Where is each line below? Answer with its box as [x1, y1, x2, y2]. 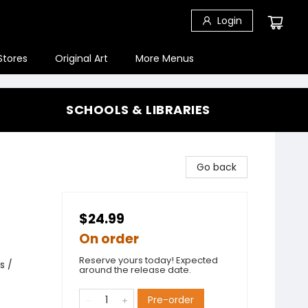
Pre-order [148, 293, 194, 307]
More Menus [135, 52, 194, 65]
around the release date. [79, 263, 191, 276]
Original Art [55, 52, 108, 65]
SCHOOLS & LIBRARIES [66, 101, 210, 118]
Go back [197, 160, 236, 174]
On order [79, 230, 139, 248]
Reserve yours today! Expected [79, 254, 218, 267]
